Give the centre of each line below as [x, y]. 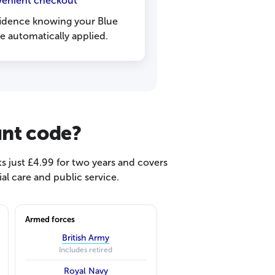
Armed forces [50, 219]
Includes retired [86, 250]
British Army [86, 238]
